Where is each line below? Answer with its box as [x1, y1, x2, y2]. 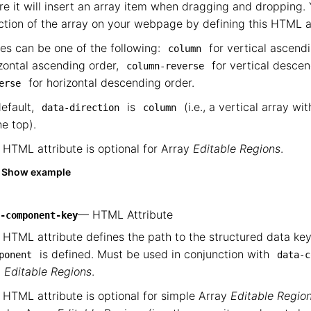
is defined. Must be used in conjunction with [36, 247, 273, 261]
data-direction [42, 102, 119, 113]
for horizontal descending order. [25, 76, 194, 90]
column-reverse [126, 60, 204, 72]
